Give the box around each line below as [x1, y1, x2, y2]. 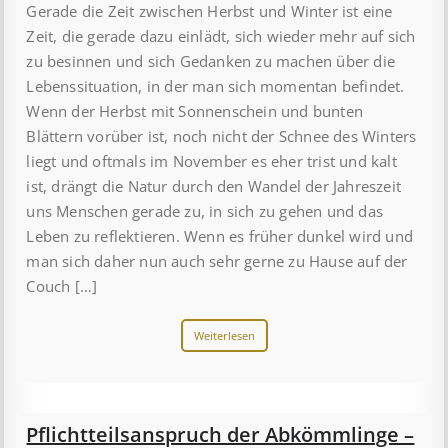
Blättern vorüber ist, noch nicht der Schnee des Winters [26, 125, 417, 146]
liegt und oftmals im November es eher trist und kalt [26, 150, 397, 171]
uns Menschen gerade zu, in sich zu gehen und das [26, 200, 384, 221]
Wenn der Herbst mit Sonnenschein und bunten [26, 100, 364, 121]
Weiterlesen [193, 327, 255, 343]
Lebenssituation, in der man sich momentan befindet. [26, 75, 405, 96]
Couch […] [26, 275, 98, 296]
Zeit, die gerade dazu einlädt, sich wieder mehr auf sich [26, 25, 416, 46]
